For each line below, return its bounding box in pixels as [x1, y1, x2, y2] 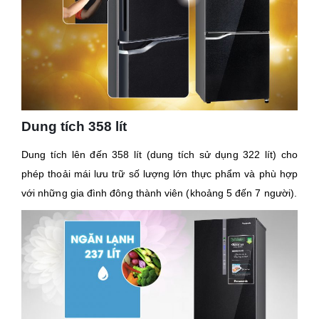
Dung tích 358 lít [21, 118, 127, 134]
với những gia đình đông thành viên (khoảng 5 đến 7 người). [21, 187, 298, 199]
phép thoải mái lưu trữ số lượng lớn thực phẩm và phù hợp [21, 167, 298, 179]
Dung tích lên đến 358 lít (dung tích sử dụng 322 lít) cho [21, 148, 298, 160]
